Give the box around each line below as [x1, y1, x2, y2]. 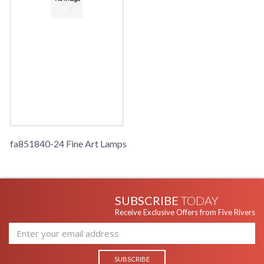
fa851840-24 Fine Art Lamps [10, 138, 127, 150]
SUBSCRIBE [115, 193, 181, 208]
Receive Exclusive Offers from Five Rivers [115, 207, 255, 217]
